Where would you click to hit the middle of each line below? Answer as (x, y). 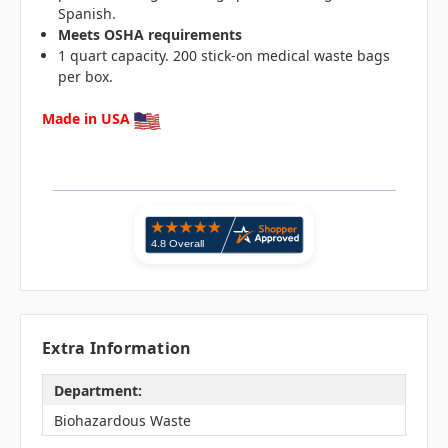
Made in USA (86, 119)
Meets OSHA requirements (150, 35)
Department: (97, 390)
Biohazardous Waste (122, 420)
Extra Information (117, 348)
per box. (86, 77)
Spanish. (87, 14)
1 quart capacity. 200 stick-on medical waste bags (224, 56)
